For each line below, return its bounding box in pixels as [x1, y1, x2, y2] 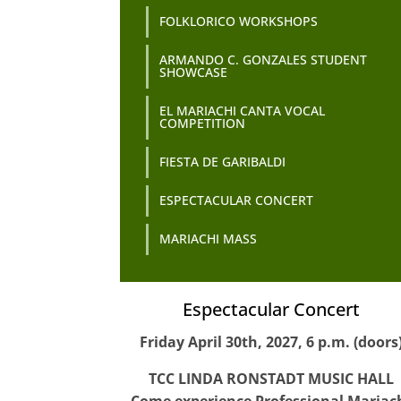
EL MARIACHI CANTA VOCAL [159, 102, 326, 120]
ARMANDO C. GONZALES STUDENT [159, 51, 368, 69]
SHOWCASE [159, 64, 228, 81]
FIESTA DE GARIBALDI [159, 153, 286, 171]
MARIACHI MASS [159, 230, 258, 248]
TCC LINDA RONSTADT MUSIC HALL [148, 368, 394, 388]
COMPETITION [159, 115, 246, 132]
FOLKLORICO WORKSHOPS [159, 13, 319, 30]
